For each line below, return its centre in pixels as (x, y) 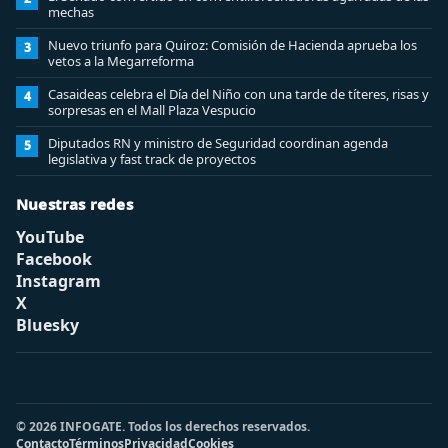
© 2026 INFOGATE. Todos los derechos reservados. (163, 426)
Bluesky (47, 324)
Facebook (54, 258)
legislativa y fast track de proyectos (152, 158)
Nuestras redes (74, 203)
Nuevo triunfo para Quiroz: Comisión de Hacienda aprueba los (232, 44)
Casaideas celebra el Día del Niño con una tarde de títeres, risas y (238, 93)
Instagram (58, 280)
